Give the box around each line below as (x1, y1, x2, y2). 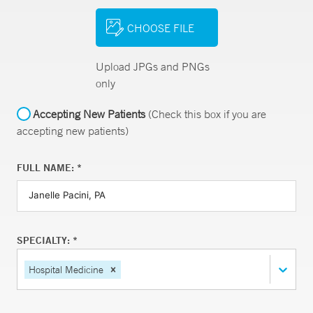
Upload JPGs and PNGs (95, 59, 210, 73)
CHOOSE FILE (126, 20, 194, 35)
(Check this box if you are (145, 107, 266, 121)
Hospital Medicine (29, 263, 103, 276)
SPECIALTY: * (17, 234, 78, 247)
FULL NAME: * (17, 161, 82, 174)
